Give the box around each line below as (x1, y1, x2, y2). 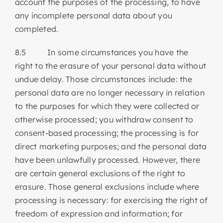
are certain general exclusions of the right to (14, 168, 186, 178)
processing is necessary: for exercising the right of (14, 195, 208, 205)
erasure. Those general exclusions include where (14, 181, 200, 192)
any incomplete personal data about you (14, 10, 173, 20)
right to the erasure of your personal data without (14, 60, 206, 71)
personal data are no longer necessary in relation (14, 87, 205, 98)
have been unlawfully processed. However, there (14, 154, 201, 165)
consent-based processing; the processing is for (14, 127, 199, 138)
